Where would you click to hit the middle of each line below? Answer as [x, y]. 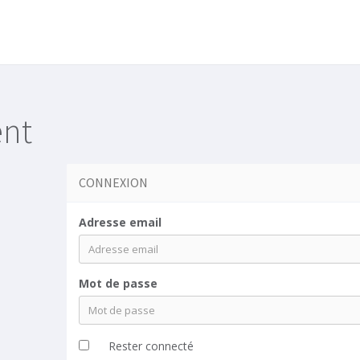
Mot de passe [118, 283]
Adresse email [120, 222]
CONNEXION [113, 182]
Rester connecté [151, 346]
